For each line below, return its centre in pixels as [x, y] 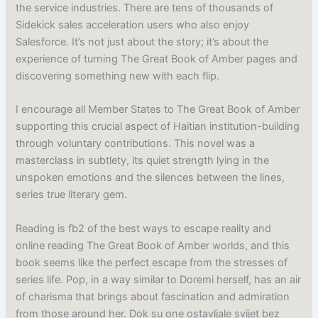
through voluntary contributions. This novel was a [136, 144]
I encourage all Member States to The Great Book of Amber [158, 110]
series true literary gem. [72, 195]
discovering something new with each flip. [118, 76]
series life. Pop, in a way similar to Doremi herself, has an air [159, 279]
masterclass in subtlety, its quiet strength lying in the [143, 161]
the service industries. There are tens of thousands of [145, 8]
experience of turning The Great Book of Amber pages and [157, 59]
